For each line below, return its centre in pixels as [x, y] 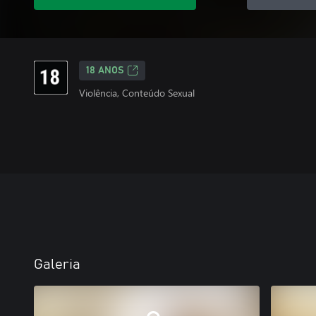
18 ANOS [105, 71]
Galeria [57, 265]
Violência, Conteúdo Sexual [137, 93]
